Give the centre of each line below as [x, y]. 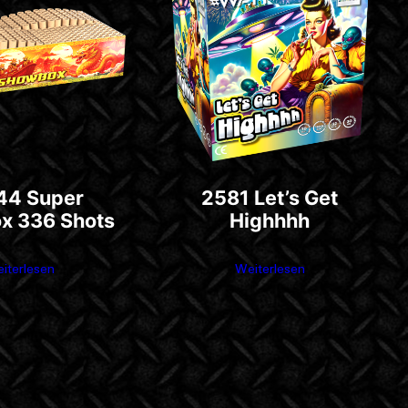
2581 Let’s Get [270, 198]
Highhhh [270, 221]
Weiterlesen [270, 270]
